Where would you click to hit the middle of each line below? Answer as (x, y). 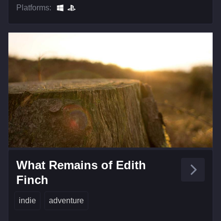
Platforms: (34, 7)
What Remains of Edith (81, 165)
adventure (66, 200)
